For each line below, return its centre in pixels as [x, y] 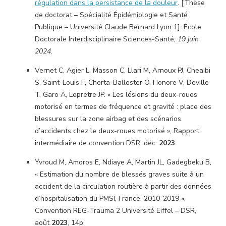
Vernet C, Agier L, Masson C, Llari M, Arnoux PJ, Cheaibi [123, 70]
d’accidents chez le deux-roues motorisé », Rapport [117, 131]
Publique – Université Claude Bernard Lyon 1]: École [118, 27]
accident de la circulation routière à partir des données [123, 186]
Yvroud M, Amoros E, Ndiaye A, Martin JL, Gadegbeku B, [123, 162]
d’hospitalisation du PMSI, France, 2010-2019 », [110, 199]
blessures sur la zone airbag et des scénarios [108, 119]
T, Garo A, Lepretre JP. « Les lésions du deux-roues [116, 95]
